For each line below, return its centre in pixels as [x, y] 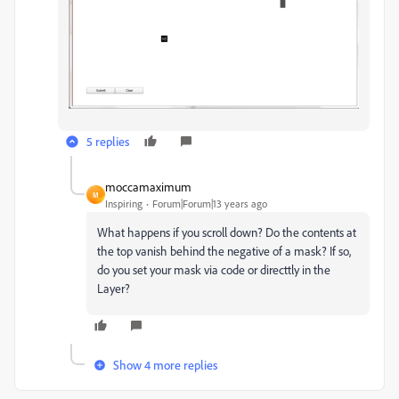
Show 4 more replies [165, 365]
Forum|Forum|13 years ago [210, 204]
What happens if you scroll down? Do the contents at [227, 232]
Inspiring [124, 204]
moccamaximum [148, 187]
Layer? [114, 289]
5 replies [108, 142]
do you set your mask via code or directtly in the [214, 270]
